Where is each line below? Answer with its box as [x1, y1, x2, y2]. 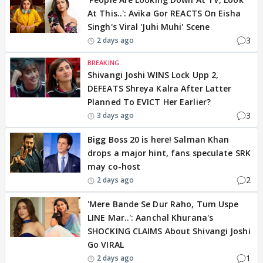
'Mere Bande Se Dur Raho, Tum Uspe [87, 198, 239, 210]
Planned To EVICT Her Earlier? [87, 96, 211, 107]
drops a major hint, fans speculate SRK [87, 147, 251, 159]
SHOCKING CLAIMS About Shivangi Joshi [87, 225, 251, 237]
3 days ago [97, 110, 134, 120]
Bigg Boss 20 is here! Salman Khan [87, 134, 230, 145]
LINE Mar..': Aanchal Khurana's [87, 212, 214, 223]
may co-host [87, 161, 141, 172]
